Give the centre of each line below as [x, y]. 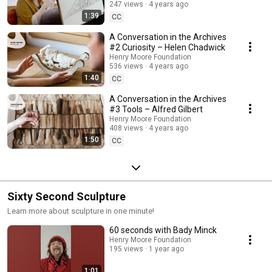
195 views [126, 249]
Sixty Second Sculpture [66, 197]
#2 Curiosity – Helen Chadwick [167, 48]
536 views [126, 66]
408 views [126, 128]
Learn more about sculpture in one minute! [81, 211]
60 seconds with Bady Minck [163, 230]
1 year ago [166, 249]
